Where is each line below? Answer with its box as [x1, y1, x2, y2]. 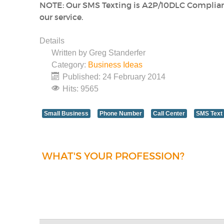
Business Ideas [88, 60, 143, 69]
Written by [51, 48, 89, 57]
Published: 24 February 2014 [62, 72, 166, 81]
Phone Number [99, 109, 142, 117]
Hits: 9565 [62, 84, 99, 93]
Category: [51, 60, 88, 69]
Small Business [44, 109, 89, 117]
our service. [39, 11, 83, 22]
